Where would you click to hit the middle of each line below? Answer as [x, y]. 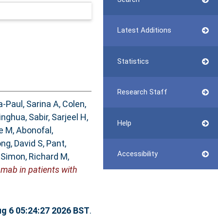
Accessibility [137, 154]
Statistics [133, 61]
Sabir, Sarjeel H [57, 117]
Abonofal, [34, 130]
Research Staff [142, 92]
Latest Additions [144, 30]
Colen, [74, 104]
